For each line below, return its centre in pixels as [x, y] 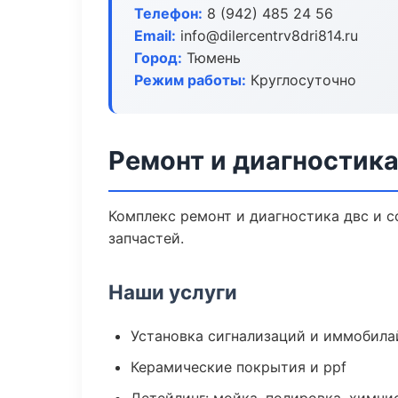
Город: [158, 58]
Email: [155, 36]
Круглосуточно [301, 80]
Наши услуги [173, 292]
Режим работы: [190, 80]
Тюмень [211, 58]
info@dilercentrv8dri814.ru [267, 36]
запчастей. [146, 238]
